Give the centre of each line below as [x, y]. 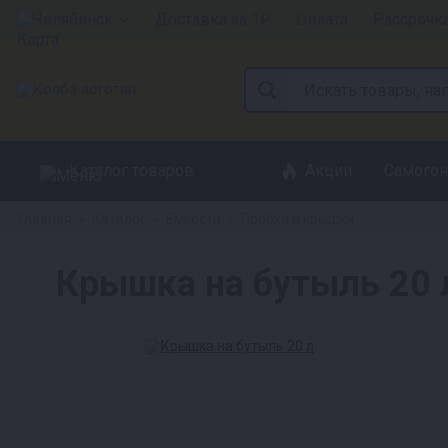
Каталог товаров [131, 170]
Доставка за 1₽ [213, 19]
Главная [45, 219]
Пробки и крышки [297, 219]
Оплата [322, 19]
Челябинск [72, 19]
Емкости [193, 219]
